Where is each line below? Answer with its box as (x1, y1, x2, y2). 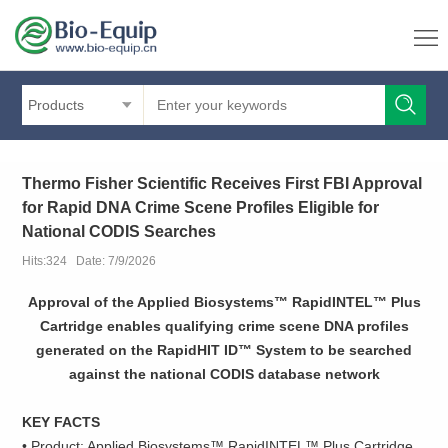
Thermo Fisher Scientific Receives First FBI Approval (22, 175, 423, 192)
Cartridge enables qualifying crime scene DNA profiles (39, 318, 409, 335)
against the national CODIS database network (68, 366, 380, 383)
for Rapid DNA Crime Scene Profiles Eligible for (22, 199, 380, 216)
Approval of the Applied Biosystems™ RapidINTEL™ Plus (27, 294, 421, 311)
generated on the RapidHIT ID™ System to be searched (36, 342, 412, 359)
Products (28, 97, 85, 113)
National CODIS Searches (22, 223, 217, 240)
